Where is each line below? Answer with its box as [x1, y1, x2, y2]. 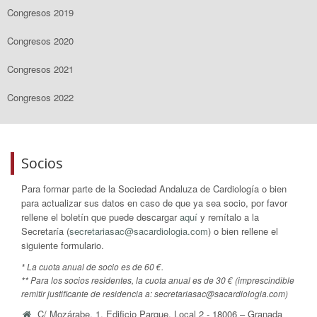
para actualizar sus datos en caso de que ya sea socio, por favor [21, 196, 287, 209]
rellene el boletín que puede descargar [21, 210, 180, 224]
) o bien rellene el [208, 224, 278, 238]
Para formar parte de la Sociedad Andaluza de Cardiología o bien [21, 182, 287, 195]
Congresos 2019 [7, 5, 74, 19]
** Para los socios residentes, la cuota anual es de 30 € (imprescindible [21, 274, 294, 286]
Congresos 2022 [7, 90, 74, 104]
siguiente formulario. [21, 238, 104, 252]
